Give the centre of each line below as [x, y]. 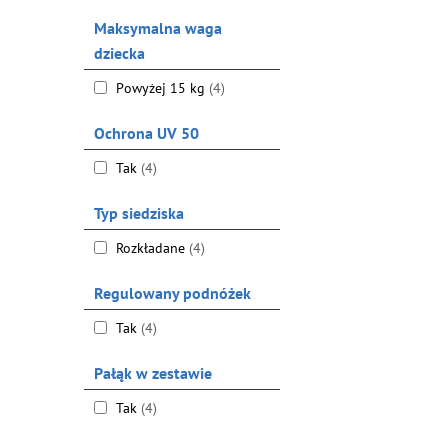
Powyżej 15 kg [160, 88]
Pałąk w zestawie [152, 373]
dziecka [119, 53]
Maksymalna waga [157, 28]
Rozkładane [150, 248]
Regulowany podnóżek [172, 293]
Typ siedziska [138, 213]
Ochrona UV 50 [146, 133]
